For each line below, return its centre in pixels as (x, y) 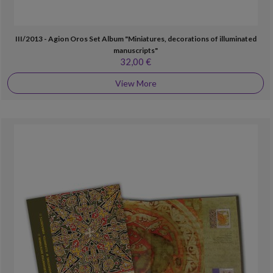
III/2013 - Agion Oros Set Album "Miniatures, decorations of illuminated (136, 39)
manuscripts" (136, 50)
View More (136, 83)
